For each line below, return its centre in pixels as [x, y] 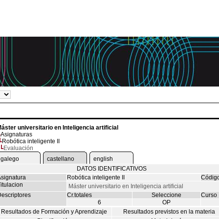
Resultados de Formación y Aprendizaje [54, 212]
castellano [60, 159]
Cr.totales [79, 195]
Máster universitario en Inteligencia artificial [126, 186]
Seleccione [166, 195]
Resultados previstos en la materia [169, 212]
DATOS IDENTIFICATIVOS [111, 169]
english [103, 159]
